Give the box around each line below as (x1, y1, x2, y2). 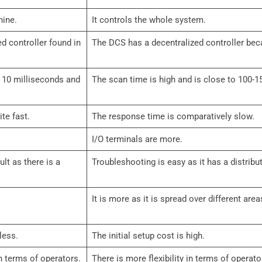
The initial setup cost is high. (91, 230, 205, 242)
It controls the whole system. (91, 15, 206, 26)
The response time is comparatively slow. (91, 111, 254, 122)
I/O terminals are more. (91, 134, 182, 145)
